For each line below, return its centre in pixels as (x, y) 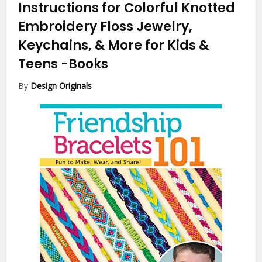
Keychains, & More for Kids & (114, 46)
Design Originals (61, 86)
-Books (85, 64)
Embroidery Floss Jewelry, (106, 27)
